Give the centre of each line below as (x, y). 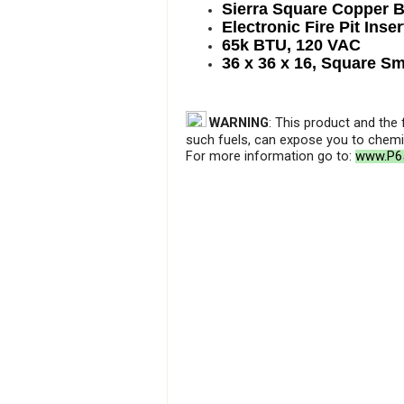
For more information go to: (271, 156)
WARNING (239, 123)
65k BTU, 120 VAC (291, 45)
